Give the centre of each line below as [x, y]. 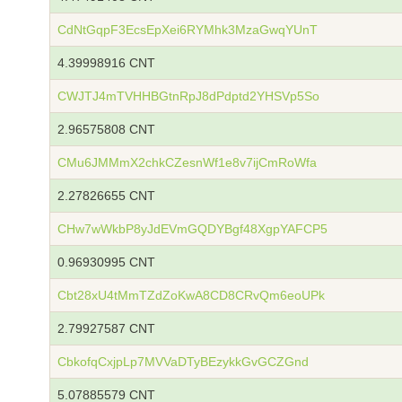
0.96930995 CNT [106, 262]
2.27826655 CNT [106, 196]
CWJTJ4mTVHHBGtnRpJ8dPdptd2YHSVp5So [188, 96]
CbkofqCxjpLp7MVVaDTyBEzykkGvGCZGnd [183, 362]
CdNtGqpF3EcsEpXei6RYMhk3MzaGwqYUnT [188, 30]
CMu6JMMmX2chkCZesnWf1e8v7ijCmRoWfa [187, 162]
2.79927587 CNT [106, 328]
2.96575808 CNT [106, 129]
